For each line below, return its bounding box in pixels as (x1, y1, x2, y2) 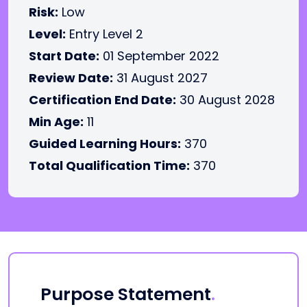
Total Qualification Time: (29, 157, 190, 174)
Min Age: (29, 113, 84, 130)
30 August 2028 (176, 91, 275, 108)
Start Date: (29, 47, 99, 64)
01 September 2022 (99, 47, 219, 64)
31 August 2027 (113, 69, 208, 86)
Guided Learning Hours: (29, 135, 181, 152)
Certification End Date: (29, 91, 176, 108)
